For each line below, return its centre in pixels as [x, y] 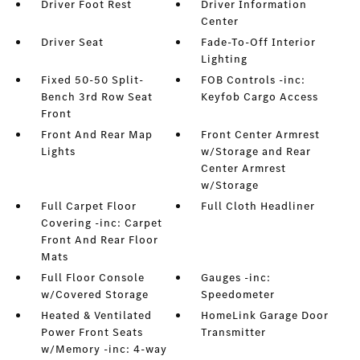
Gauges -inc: [236, 278]
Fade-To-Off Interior [259, 42]
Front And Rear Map [96, 135]
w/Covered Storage [94, 295]
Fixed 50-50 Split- [92, 80]
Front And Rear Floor [99, 240]
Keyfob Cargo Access [260, 97]
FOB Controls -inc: [254, 80]
